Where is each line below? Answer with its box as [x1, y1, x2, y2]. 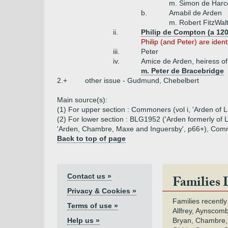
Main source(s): [57, 96, 107, 104]
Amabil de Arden [169, 9, 222, 17]
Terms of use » [67, 202, 118, 210]
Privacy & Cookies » [67, 187, 136, 195]
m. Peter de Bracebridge [141, 67, 224, 75]
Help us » [67, 216, 100, 224]
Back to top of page [57, 134, 126, 142]
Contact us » [67, 172, 111, 180]
